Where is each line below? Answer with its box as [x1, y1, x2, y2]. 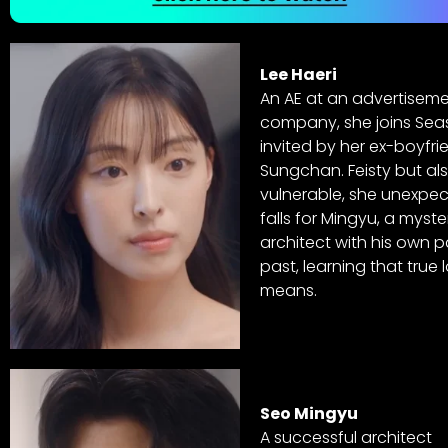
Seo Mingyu [260, 401, 358, 425]
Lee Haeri [260, 63, 337, 87]
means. [260, 279, 317, 303]
